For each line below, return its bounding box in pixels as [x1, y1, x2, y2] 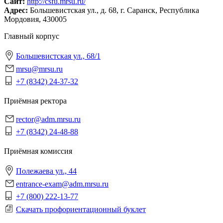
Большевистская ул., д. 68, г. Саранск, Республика [30, 5, 199, 14]
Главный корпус [4, 31, 59, 40]
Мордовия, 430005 [4, 14, 67, 23]
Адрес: [4, 5, 28, 14]
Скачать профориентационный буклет [16, 205, 146, 214]
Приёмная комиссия [4, 146, 72, 155]
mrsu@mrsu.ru [16, 64, 63, 73]
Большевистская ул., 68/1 [16, 51, 101, 60]
